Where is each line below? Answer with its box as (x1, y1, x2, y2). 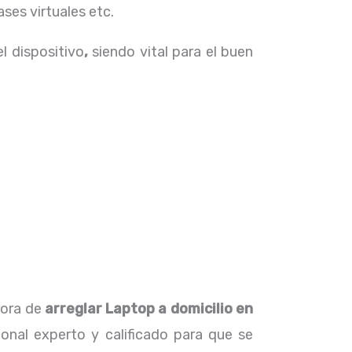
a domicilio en (155, 300, 254, 317)
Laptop (101, 300, 156, 317)
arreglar (44, 300, 102, 317)
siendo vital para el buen (92, 43, 254, 60)
